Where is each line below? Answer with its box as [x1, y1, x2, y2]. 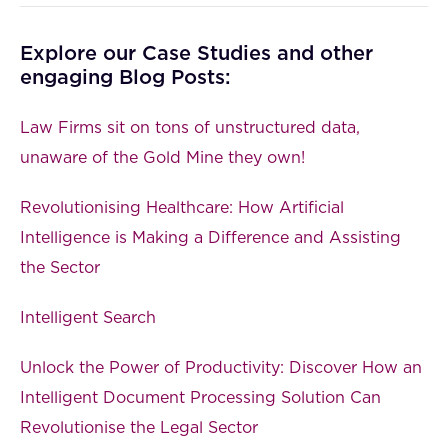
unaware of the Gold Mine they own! [20, 150, 305, 167]
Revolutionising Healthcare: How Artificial [20, 200, 344, 217]
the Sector [20, 260, 100, 277]
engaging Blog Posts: [20, 68, 231, 89]
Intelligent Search [20, 310, 156, 327]
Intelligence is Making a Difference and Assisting [20, 230, 401, 247]
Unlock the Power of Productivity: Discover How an [20, 360, 422, 377]
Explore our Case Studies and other [20, 44, 373, 65]
